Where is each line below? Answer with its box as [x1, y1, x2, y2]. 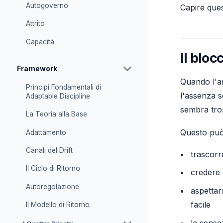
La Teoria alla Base [25, 110, 87, 118]
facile [191, 200, 211, 210]
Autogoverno [25, 1, 68, 9]
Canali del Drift [25, 146, 73, 154]
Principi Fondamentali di [25, 83, 101, 91]
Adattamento [25, 128, 66, 136]
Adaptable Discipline [25, 92, 90, 100]
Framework [17, 64, 57, 73]
